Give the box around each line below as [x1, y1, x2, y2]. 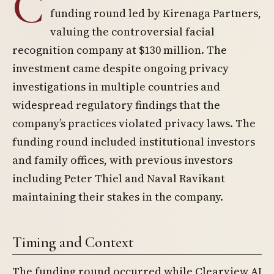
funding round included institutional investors [12, 134, 255, 149]
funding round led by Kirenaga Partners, [50, 6, 261, 21]
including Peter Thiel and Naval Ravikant [12, 171, 225, 186]
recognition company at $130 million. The [12, 42, 227, 57]
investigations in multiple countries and [12, 79, 220, 94]
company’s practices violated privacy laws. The [12, 116, 256, 131]
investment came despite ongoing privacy [12, 61, 229, 76]
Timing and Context [12, 232, 134, 251]
